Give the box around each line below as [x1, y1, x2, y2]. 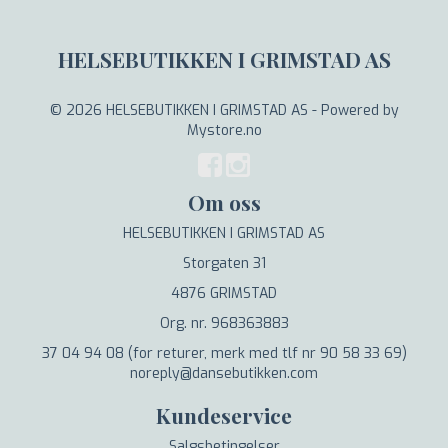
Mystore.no [186, 120, 262, 140]
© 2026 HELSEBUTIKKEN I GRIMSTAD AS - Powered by [49, 100, 399, 120]
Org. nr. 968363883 [159, 313, 289, 333]
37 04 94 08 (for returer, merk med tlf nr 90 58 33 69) [41, 343, 407, 363]
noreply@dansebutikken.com [130, 363, 318, 383]
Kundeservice [156, 400, 292, 429]
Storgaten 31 [182, 253, 266, 273]
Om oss [187, 187, 261, 216]
